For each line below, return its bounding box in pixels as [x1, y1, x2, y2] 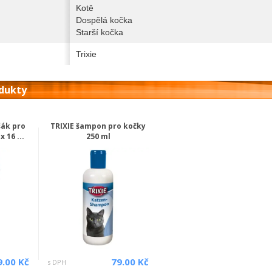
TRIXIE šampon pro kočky [50, 121, 146, 131]
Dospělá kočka [75, 15, 132, 25]
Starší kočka [75, 27, 123, 37]
